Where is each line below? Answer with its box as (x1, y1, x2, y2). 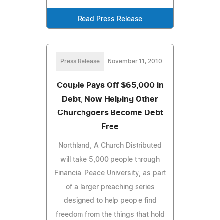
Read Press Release (78, 15, 142, 23)
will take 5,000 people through (60, 156, 160, 163)
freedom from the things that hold (55, 211, 165, 218)
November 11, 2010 (107, 58, 162, 64)
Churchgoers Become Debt (57, 109, 163, 117)
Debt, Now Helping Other (62, 95, 158, 103)
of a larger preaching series (65, 183, 155, 191)
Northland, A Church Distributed (58, 142, 162, 149)
